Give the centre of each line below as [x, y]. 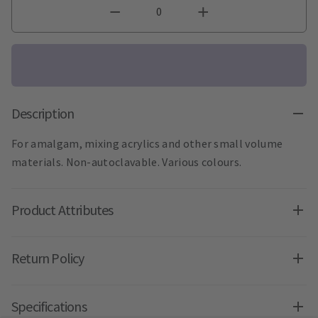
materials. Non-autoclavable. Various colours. [127, 162]
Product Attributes [62, 210]
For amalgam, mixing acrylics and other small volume [147, 144]
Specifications [49, 307]
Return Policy [48, 258]
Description [43, 114]
